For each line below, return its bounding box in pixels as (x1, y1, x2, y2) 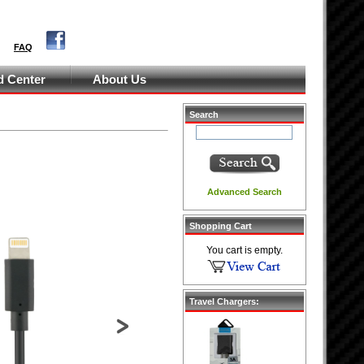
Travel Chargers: (189, 297, 259, 306)
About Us (93, 73, 146, 86)
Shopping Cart (189, 221, 252, 231)
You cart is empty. (206, 245, 283, 256)
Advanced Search (207, 187, 282, 197)
